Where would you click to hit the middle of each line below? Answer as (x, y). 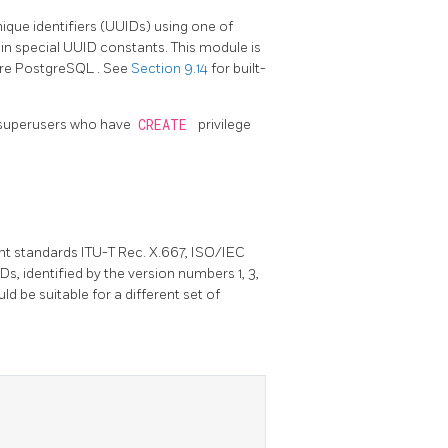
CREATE (166, 124)
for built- (238, 68)
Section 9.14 (171, 68)
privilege (224, 124)
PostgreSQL (56, 68)
